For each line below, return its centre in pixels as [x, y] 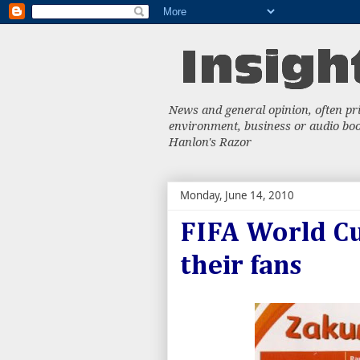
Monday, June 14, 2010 [237, 195]
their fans [241, 266]
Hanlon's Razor [210, 142]
